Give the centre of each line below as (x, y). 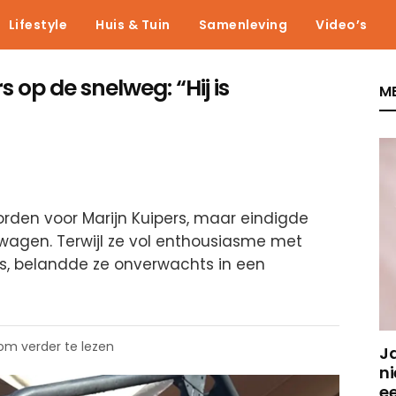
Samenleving (243, 25)
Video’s (342, 25)
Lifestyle (38, 25)
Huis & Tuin (133, 25)
